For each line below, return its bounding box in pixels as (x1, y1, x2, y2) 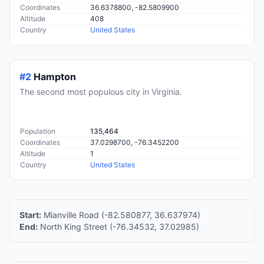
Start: (19, 210, 41, 220)
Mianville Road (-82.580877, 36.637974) (41, 210, 200, 220)
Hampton (34, 71, 76, 83)
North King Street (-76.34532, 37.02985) (38, 222, 199, 232)
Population (20, 127, 55, 136)
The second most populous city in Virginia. (19, 87, 182, 97)
